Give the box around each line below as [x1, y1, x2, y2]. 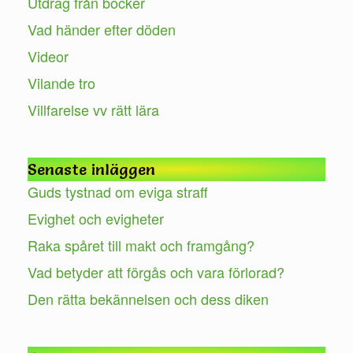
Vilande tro [28, 72, 95, 93]
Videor [28, 45, 69, 66]
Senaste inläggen [28, 159, 155, 179]
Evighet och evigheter [28, 207, 164, 229]
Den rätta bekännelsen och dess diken [28, 288, 269, 309]
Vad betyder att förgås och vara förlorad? [28, 261, 284, 282]
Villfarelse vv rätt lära [28, 98, 159, 120]
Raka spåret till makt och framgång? [28, 234, 255, 255]
